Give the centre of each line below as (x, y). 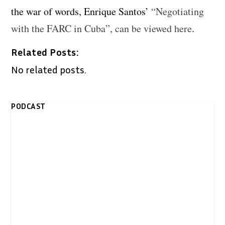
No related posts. (49, 69)
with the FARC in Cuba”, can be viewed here (102, 28)
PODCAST (28, 106)
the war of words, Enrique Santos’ (81, 11)
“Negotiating (178, 11)
